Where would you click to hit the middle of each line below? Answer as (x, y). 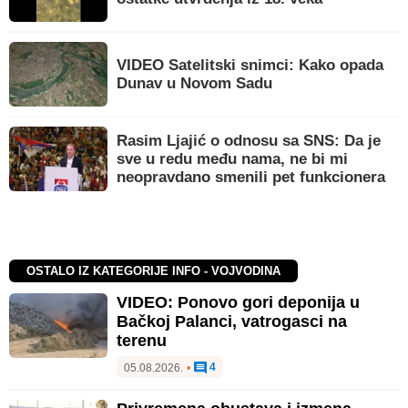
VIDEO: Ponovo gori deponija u (238, 302)
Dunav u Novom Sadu (194, 83)
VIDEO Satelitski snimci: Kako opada (250, 65)
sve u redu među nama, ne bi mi (232, 158)
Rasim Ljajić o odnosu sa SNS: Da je (249, 140)
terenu (142, 340)
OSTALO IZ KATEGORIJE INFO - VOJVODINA (154, 271)
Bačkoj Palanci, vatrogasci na (232, 321)
